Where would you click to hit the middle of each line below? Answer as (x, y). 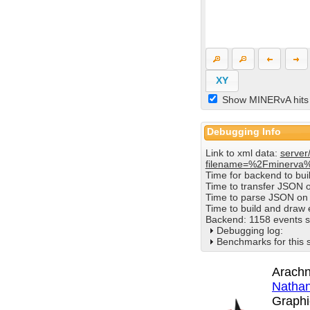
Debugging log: (249, 231)
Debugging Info (244, 132)
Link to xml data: (243, 153)
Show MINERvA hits (265, 100)
